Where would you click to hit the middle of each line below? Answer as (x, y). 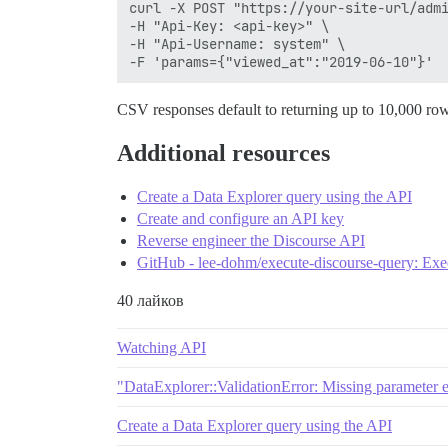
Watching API (161, 348)
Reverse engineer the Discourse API (251, 241)
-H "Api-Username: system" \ (237, 44)
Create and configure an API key (240, 219)
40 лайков (150, 301)
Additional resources (223, 153)
